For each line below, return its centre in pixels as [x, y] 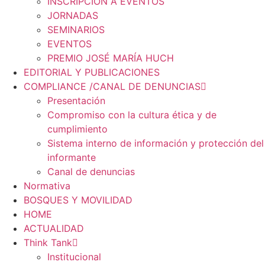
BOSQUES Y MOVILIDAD [78, 200]
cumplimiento [77, 129]
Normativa [47, 186]
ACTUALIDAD [54, 228]
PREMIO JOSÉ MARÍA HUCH [111, 58]
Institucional [74, 257]
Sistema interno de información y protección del [156, 143]
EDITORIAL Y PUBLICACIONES [92, 72]
